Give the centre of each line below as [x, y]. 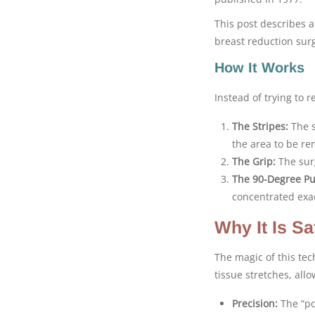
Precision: [255, 303]
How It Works [259, 67]
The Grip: [254, 161]
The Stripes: [260, 126]
